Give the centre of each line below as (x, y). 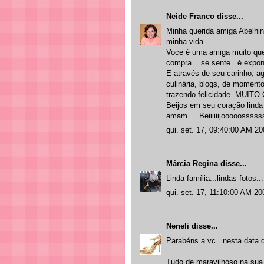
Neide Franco (190, 16)
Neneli (178, 226)
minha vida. (186, 41)
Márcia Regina (192, 164)
